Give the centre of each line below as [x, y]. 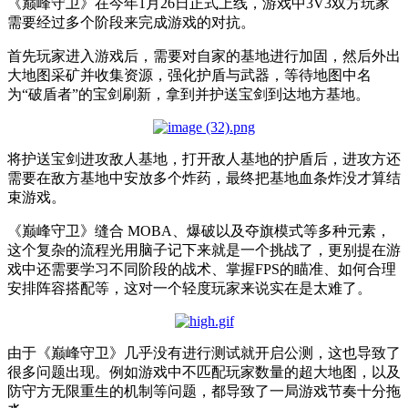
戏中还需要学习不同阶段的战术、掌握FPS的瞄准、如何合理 [202, 269]
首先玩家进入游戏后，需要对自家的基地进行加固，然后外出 [204, 56]
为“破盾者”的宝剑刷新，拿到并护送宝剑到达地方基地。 [189, 94]
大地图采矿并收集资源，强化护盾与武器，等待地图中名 [189, 75]
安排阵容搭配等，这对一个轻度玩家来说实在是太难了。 [189, 288]
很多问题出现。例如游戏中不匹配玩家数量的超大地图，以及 [204, 372]
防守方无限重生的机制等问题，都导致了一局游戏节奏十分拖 [204, 391]
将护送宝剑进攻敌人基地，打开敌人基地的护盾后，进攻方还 [204, 158]
